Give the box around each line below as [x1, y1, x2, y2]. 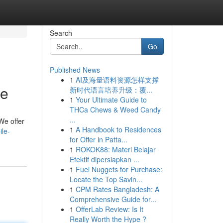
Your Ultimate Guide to [75, 95, 147, 105]
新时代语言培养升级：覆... [69, 85, 152, 95]
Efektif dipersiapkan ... [69, 154, 139, 164]
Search [49, 28, 72, 38]
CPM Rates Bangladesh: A [75, 184, 159, 194]
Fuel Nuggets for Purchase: [75, 164, 162, 174]
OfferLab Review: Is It [75, 204, 143, 214]
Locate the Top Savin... [69, 174, 142, 184]
